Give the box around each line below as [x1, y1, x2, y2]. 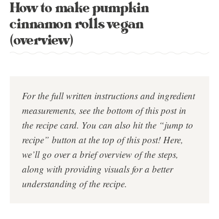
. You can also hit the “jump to [77, 119, 193, 131]
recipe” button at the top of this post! [22, 133, 161, 146]
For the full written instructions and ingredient [22, 89, 195, 102]
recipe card [36, 119, 77, 131]
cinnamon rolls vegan [10, 14, 144, 34]
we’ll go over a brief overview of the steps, [22, 148, 178, 160]
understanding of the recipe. [22, 177, 127, 190]
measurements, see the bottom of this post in [22, 104, 186, 116]
